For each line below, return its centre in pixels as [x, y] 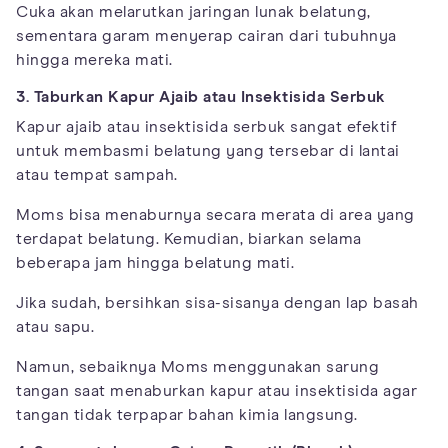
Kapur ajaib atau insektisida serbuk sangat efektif [206, 126]
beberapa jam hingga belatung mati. [155, 262]
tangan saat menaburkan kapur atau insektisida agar [216, 390]
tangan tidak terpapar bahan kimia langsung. [187, 414]
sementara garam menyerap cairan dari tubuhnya [206, 35]
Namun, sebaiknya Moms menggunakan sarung [197, 366]
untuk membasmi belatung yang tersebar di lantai [208, 150]
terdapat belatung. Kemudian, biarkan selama [189, 238]
